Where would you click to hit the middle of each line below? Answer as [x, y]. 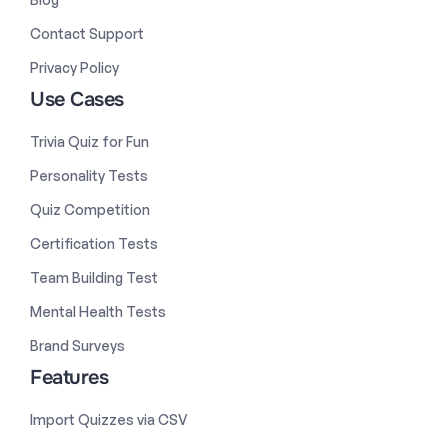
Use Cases [77, 99]
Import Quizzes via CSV [109, 419]
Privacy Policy [74, 67]
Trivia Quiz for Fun [89, 141]
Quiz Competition [90, 209]
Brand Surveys [77, 345]
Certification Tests [94, 243]
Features [69, 377]
